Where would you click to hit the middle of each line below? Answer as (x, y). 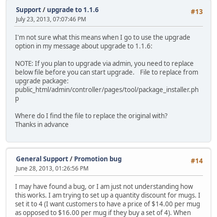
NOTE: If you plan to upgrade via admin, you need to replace (104, 64)
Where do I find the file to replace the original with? (91, 116)
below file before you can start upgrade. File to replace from (107, 72)
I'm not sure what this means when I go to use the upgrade (103, 38)
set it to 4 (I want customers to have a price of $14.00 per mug (108, 204)
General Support (42, 159)
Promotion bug (98, 159)
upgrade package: (42, 81)
